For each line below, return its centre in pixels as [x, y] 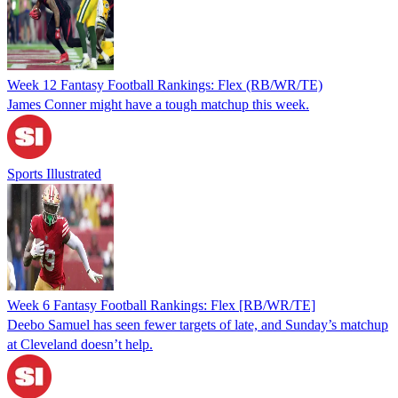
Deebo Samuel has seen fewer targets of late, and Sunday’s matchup [198, 324]
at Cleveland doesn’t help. [80, 344]
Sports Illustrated [54, 173]
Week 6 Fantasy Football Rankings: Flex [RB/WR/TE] [161, 305]
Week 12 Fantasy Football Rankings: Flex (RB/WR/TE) [165, 84]
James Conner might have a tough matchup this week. [158, 104]
